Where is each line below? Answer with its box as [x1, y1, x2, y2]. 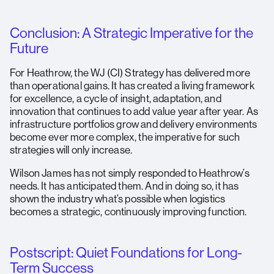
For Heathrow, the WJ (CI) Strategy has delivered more [10, 67, 251, 80]
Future [10, 40, 48, 56]
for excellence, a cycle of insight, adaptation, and [10, 92, 221, 105]
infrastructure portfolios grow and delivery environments [10, 118, 257, 131]
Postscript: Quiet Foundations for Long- [10, 245, 242, 261]
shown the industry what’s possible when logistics [10, 193, 226, 206]
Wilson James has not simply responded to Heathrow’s [10, 167, 250, 180]
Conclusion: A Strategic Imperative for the [10, 25, 253, 41]
